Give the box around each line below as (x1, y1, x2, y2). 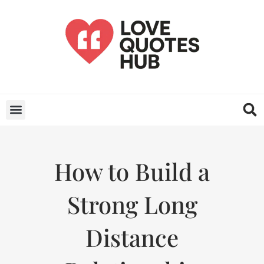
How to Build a (54, 155, 210, 187)
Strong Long (67, 188, 197, 220)
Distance (85, 221, 179, 253)
